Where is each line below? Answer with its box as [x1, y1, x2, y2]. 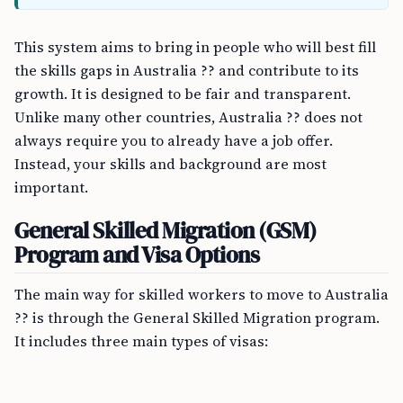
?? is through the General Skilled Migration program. [14, 308, 380, 327]
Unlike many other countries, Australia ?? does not [14, 107, 363, 127]
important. [14, 177, 88, 197]
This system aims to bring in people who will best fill [14, 37, 376, 57]
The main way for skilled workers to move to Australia [14, 284, 389, 304]
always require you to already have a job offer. [14, 130, 333, 150]
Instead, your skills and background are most [14, 154, 327, 174]
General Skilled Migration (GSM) [14, 215, 317, 246]
